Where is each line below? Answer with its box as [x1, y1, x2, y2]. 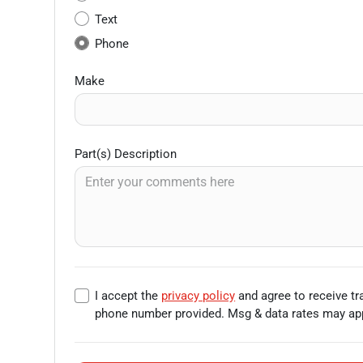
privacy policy [161, 288, 236, 304]
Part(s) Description [75, 147, 177, 162]
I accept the [95, 288, 162, 304]
